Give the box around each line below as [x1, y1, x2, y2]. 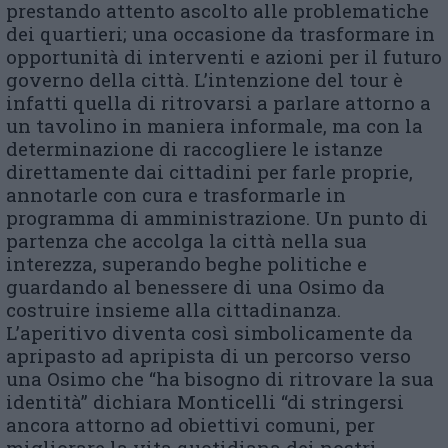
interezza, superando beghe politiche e [6, 250, 367, 276]
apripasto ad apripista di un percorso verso [6, 342, 411, 368]
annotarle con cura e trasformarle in [6, 181, 346, 207]
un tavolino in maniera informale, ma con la [6, 112, 423, 138]
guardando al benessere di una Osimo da [6, 273, 385, 299]
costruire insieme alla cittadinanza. [6, 296, 341, 322]
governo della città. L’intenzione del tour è [6, 66, 403, 92]
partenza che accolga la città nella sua [6, 227, 367, 253]
